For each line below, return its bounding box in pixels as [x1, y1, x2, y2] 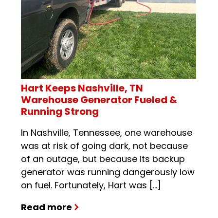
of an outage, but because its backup [20, 153, 185, 165]
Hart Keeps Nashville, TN [20, 81, 143, 95]
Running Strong [20, 105, 99, 118]
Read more [20, 201, 72, 213]
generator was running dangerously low [20, 166, 195, 178]
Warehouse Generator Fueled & [20, 93, 177, 107]
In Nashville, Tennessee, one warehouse [20, 127, 192, 139]
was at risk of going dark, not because [20, 140, 188, 152]
